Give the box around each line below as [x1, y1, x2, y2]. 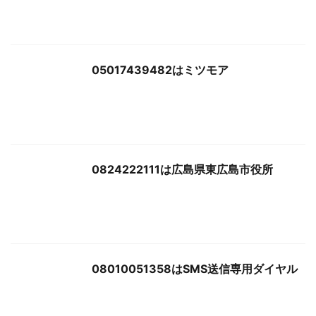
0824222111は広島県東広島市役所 [92, 162, 273, 176]
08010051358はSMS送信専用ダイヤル [92, 261, 298, 276]
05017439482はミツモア [92, 62, 229, 77]
